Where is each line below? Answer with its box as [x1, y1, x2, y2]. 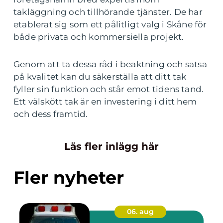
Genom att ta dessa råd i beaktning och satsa [13, 59, 207, 69]
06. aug [127, 207, 154, 216]
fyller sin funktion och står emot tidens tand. [13, 84, 204, 94]
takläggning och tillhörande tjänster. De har [13, 6, 203, 17]
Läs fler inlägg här [64, 140, 159, 152]
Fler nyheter [13, 166, 124, 188]
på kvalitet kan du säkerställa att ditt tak [13, 71, 187, 82]
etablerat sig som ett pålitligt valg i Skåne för [13, 19, 207, 29]
